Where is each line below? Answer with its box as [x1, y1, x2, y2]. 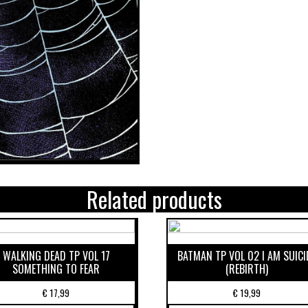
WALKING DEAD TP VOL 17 [2, 247, 110, 264]
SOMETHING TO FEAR [12, 260, 100, 277]
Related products [86, 182, 222, 215]
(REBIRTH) [225, 260, 269, 277]
